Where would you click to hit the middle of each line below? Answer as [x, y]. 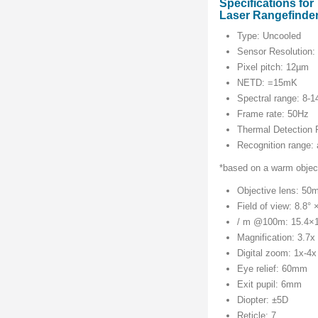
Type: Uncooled [269, 36]
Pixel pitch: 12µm [273, 67]
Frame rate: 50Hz [273, 114]
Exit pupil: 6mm [270, 285]
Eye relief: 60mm [273, 269]
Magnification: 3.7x [276, 238]
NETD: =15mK [268, 83]
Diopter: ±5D [263, 300]
